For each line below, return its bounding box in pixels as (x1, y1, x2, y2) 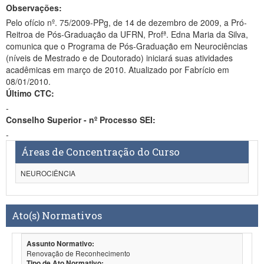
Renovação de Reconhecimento (27, 248, 130, 258)
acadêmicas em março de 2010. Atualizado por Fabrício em (6, 64, 229, 75)
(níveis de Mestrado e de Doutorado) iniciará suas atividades (6, 52, 45, 64)
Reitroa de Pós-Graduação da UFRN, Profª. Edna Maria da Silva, (6, 28, 148, 40)
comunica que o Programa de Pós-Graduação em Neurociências (6, 40, 247, 52)
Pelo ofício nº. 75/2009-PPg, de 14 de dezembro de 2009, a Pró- (6, 16, 247, 28)
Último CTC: (6, 87, 54, 99)
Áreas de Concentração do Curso (21, 145, 180, 159)
